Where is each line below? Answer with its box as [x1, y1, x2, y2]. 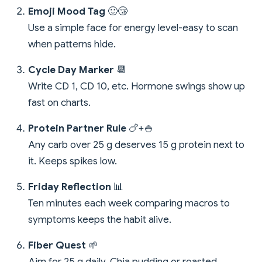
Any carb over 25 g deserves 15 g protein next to [28, 138, 244, 151]
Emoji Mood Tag [28, 5, 105, 18]
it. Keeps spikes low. [28, 154, 117, 167]
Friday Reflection [28, 180, 111, 193]
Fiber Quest [28, 239, 86, 251]
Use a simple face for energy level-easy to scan [28, 21, 238, 34]
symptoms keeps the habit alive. [28, 213, 171, 226]
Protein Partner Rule [28, 122, 126, 135]
